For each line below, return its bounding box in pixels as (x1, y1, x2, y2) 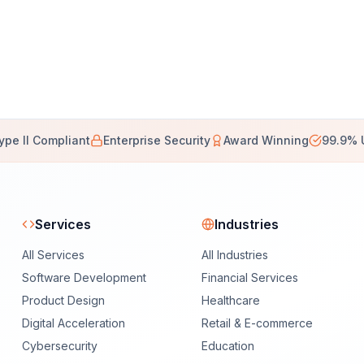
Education (201, 339, 254, 353)
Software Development (21, 271, 146, 284)
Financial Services (201, 271, 298, 284)
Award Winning (223, 133, 309, 147)
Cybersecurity (21, 339, 97, 353)
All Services (21, 248, 84, 262)
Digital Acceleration (21, 316, 125, 330)
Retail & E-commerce (201, 316, 313, 330)
